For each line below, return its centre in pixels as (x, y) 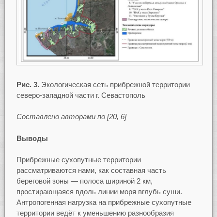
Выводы (32, 138)
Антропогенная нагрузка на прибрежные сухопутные (104, 202)
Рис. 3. (28, 84)
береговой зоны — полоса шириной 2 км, (84, 181)
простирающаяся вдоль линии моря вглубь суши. (99, 192)
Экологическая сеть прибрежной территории (114, 84)
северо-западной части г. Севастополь (81, 95)
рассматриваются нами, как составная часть (91, 170)
